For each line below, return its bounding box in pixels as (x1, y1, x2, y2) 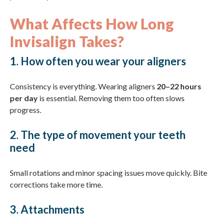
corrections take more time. (10, 180, 103, 189)
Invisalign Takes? (10, 32, 124, 50)
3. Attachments (10, 203, 84, 216)
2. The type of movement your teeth (10, 128, 186, 141)
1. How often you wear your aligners (10, 55, 186, 68)
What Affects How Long (10, 15, 174, 32)
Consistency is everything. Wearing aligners (10, 82, 157, 91)
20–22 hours (157, 82, 201, 91)
